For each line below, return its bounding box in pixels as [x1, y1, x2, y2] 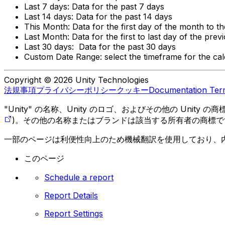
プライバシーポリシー [36, 84, 117, 95]
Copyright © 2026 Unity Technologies [4, 74, 149, 85]
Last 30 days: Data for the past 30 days [24, 41, 176, 52]
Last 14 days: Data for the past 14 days [24, 11, 172, 22]
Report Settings [44, 208, 103, 218]
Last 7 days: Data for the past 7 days [24, 1, 164, 12]
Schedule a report [44, 172, 114, 182]
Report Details [44, 190, 98, 200]
